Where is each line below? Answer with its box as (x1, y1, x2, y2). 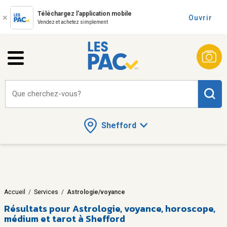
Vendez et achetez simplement (37, 19, 108, 25)
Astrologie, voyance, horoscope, (72, 201, 215, 215)
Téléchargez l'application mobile (37, 10, 132, 17)
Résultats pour (4, 201, 70, 215)
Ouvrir (188, 14, 212, 22)
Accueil (4, 188, 25, 196)
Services (34, 188, 58, 196)
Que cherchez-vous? (12, 89, 81, 98)
